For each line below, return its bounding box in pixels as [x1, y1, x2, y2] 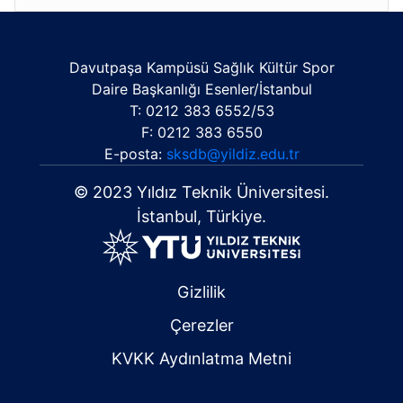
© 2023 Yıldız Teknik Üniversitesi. [74, 183, 329, 201]
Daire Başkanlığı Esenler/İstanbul [91, 80, 312, 98]
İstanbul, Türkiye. [137, 207, 266, 226]
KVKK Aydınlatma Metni [112, 349, 291, 368]
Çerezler [169, 316, 234, 335]
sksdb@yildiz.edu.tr [166, 145, 300, 163]
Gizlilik [177, 282, 226, 301]
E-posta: [103, 145, 166, 163]
